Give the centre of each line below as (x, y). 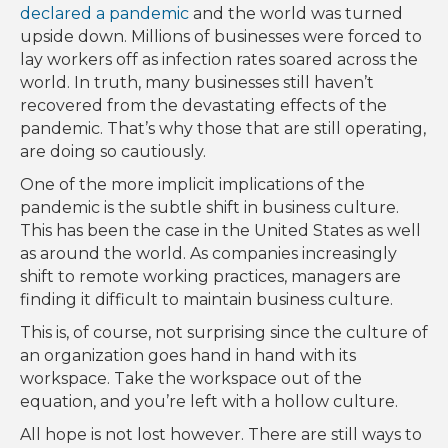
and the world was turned (296, 14)
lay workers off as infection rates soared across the (219, 60)
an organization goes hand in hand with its (188, 356)
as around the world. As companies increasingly (208, 254)
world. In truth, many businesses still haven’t (197, 83)
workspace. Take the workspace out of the (191, 379)
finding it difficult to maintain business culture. (208, 300)
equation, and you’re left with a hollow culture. (209, 402)
